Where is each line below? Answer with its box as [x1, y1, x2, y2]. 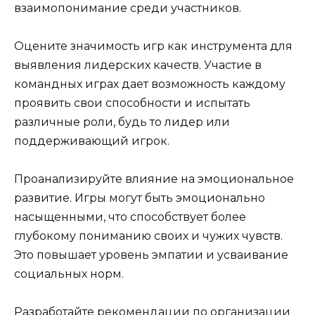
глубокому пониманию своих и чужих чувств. [14, 229, 283, 243]
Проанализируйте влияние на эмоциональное [14, 172, 294, 186]
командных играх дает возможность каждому [14, 77, 285, 91]
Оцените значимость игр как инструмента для [14, 39, 292, 53]
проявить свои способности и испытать [14, 96, 250, 110]
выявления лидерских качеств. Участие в [14, 58, 262, 72]
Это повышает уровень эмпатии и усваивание [14, 247, 288, 262]
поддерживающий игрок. [14, 134, 169, 148]
